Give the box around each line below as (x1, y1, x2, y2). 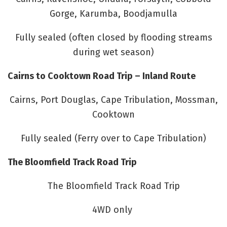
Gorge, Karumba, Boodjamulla (50, 8, 177, 19)
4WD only (92, 204, 135, 215)
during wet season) (73, 46, 154, 58)
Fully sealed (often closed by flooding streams (15, 31, 212, 43)
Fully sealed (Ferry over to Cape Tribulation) (21, 132, 206, 144)
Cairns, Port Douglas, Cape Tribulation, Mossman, (9, 94, 218, 105)
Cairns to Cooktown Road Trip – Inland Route (8, 70, 196, 82)
